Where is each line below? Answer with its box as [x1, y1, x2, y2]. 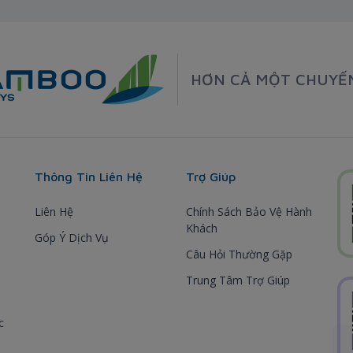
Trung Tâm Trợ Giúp [186, 272, 290, 288]
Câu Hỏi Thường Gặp [186, 246, 292, 262]
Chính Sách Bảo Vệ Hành [186, 203, 312, 219]
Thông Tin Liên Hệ [35, 169, 143, 184]
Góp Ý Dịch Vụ [35, 229, 109, 245]
